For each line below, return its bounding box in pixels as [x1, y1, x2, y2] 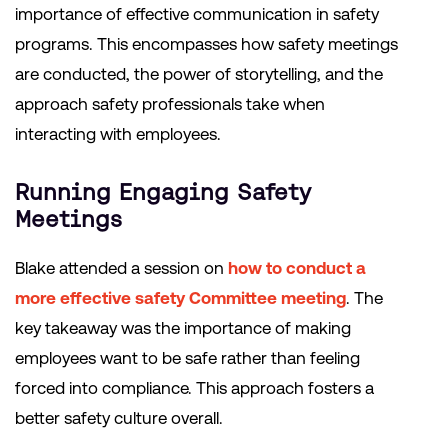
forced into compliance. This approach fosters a [15, 378, 374, 399]
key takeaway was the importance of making [15, 318, 351, 339]
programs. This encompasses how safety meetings [15, 34, 398, 55]
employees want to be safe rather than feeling [15, 348, 360, 369]
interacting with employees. [15, 124, 221, 145]
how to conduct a [228, 258, 366, 279]
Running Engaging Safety [15, 179, 311, 206]
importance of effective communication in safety [15, 4, 379, 25]
